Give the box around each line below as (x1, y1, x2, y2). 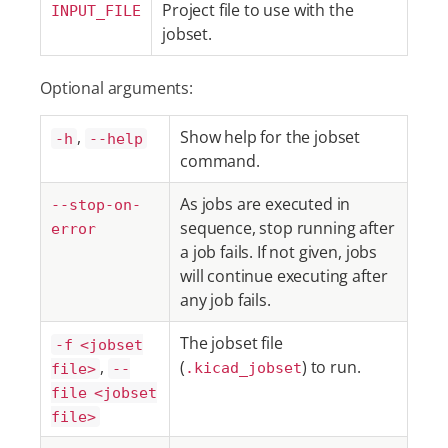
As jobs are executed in (180, 193, 351, 215)
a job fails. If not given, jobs (180, 241, 378, 263)
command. (180, 150, 260, 172)
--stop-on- (51, 196, 141, 214)
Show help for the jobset (180, 126, 361, 148)
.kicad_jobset (184, 359, 302, 377)
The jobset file (180, 332, 283, 354)
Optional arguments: (40, 77, 193, 99)
